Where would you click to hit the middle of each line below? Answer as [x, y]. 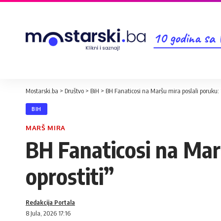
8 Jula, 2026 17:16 [48, 213]
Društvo [74, 91]
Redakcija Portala [50, 202]
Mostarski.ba [42, 91]
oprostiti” [70, 176]
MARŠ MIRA [46, 128]
